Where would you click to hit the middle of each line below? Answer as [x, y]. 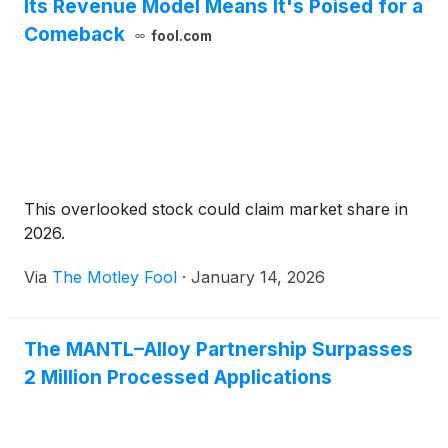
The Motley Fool [114, 277]
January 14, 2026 [258, 277]
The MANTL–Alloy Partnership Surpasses [218, 349]
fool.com [181, 36]
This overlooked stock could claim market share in [216, 209]
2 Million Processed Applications [178, 377]
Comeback [74, 34]
